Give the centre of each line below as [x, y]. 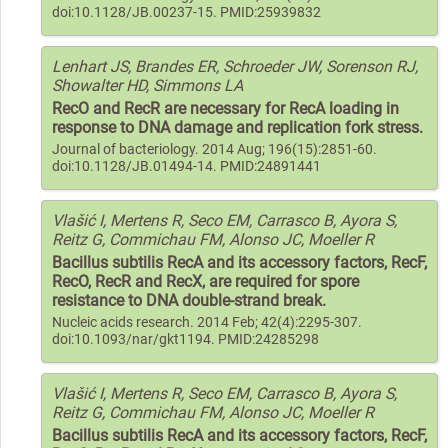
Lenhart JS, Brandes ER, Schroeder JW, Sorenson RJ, [235, 66]
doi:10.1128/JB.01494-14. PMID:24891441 [186, 166]
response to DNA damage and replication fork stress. [237, 127]
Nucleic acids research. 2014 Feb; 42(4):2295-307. [207, 322]
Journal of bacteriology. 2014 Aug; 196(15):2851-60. [214, 149]
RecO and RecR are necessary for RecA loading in [225, 108]
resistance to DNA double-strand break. [189, 300]
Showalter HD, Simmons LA [147, 85]
